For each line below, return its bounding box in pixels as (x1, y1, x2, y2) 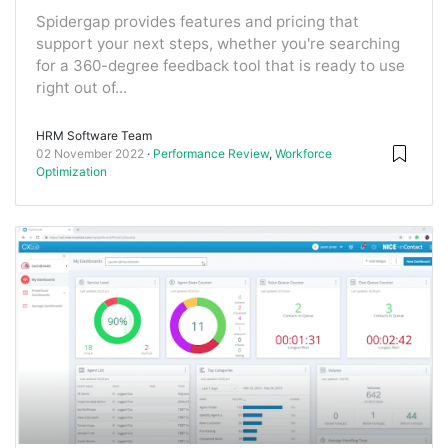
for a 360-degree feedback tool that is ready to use (36, 55, 405, 75)
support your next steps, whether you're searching (36, 33, 400, 53)
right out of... (36, 77, 127, 97)
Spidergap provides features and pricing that (36, 11, 359, 31)
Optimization (36, 163, 107, 179)
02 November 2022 (36, 145, 144, 161)
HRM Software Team (36, 127, 152, 143)
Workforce (275, 145, 332, 161)
